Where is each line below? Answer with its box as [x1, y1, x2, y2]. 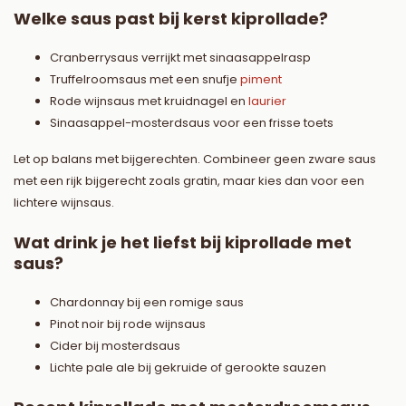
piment [240, 71, 282, 89]
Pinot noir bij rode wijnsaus [50, 315, 206, 333]
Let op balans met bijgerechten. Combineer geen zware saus [14, 150, 376, 169]
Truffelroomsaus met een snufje [50, 71, 240, 89]
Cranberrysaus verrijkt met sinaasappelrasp [50, 49, 311, 67]
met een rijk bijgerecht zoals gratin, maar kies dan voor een [14, 172, 364, 190]
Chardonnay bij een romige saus [50, 294, 244, 312]
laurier [248, 92, 286, 111]
